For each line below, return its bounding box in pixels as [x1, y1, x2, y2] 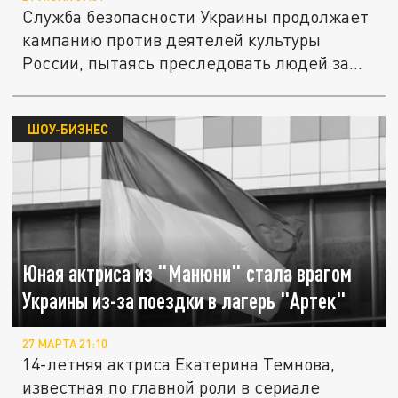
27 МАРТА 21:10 [22, 337, 108, 352]
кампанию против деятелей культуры [22, 29, 322, 51]
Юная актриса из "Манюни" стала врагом [22, 259, 353, 286]
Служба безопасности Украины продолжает [22, 6, 370, 28]
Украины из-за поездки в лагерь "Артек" [22, 287, 347, 314]
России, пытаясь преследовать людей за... [22, 52, 363, 74]
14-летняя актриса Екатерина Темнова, [22, 354, 336, 375]
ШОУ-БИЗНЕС [27, 121, 108, 138]
